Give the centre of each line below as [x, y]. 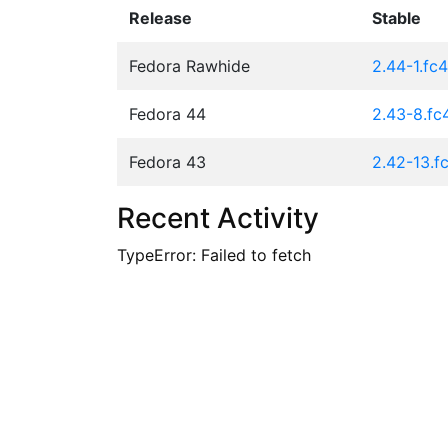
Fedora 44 [167, 113]
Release [160, 17]
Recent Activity [218, 217]
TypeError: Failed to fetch [214, 254]
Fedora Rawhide [189, 65]
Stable [396, 17]
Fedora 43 [167, 161]
